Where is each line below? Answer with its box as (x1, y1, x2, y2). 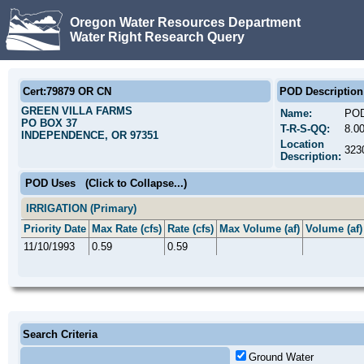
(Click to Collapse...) (85, 177, 187, 189)
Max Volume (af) (219, 223, 300, 235)
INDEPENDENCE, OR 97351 (21, 129, 158, 141)
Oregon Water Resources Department (70, 15, 301, 29)
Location (280, 138, 324, 150)
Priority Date (24, 223, 86, 235)
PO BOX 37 (21, 117, 77, 129)
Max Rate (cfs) (92, 223, 162, 235)
